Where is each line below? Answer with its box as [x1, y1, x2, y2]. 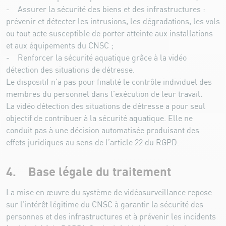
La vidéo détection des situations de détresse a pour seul [6, 102, 205, 111]
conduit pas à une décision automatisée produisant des [6, 126, 199, 135]
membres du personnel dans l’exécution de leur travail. [6, 90, 202, 99]
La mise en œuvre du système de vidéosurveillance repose [6, 188, 212, 197]
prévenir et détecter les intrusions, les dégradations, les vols [6, 17, 220, 26]
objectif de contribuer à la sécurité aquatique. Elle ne [6, 114, 193, 123]
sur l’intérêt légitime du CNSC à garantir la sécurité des [6, 200, 203, 209]
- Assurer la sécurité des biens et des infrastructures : [6, 5, 205, 14]
